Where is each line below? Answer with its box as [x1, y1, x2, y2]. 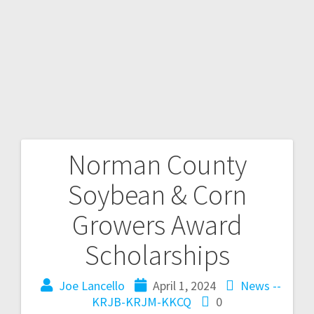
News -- [240, 277, 281, 294]
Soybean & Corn [67, 177, 247, 212]
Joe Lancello [58, 277, 125, 294]
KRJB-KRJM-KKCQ [92, 293, 191, 310]
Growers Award [71, 207, 243, 243]
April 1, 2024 [152, 277, 216, 294]
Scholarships [84, 237, 230, 273]
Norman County [67, 146, 247, 182]
